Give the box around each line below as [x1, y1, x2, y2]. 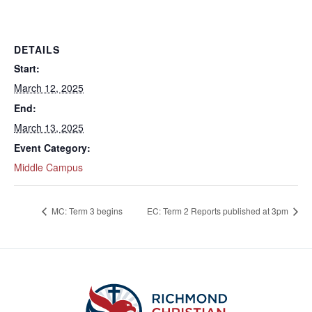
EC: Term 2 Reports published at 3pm [147, 205, 290, 217]
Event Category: [14, 141, 91, 155]
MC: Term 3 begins [49, 205, 123, 217]
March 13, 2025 [14, 120, 84, 134]
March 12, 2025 [14, 81, 84, 95]
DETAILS [14, 42, 60, 56]
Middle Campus [14, 160, 83, 174]
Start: [14, 61, 40, 75]
